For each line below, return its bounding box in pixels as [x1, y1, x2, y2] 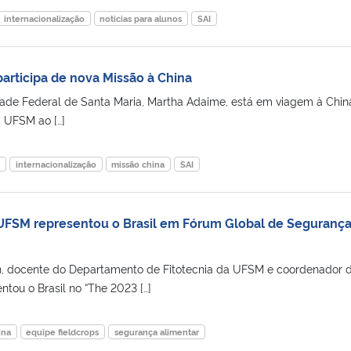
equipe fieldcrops [26, 325, 100, 338]
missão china [111, 157, 165, 170]
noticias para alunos [100, 12, 183, 24]
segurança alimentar [114, 325, 199, 338]
